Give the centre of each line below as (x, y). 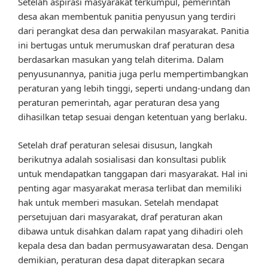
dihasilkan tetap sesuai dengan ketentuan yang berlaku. (133, 117)
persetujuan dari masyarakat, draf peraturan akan (120, 216)
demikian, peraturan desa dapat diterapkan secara (121, 259)
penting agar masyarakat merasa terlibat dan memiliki (130, 188)
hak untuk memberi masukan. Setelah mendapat (118, 202)
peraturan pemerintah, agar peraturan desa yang (119, 103)
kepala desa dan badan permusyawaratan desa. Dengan (133, 245)
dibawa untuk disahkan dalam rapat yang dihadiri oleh (130, 231)
